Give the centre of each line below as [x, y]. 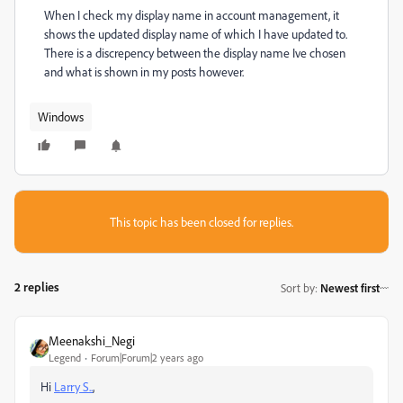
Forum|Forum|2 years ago [147, 358]
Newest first [350, 287]
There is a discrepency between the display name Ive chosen [195, 53]
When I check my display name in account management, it [192, 15]
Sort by [298, 287]
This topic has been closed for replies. [201, 222]
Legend [65, 358]
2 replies [37, 287]
